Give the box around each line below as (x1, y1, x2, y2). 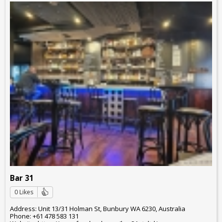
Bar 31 (10, 172, 34, 183)
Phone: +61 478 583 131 (10, 211, 79, 221)
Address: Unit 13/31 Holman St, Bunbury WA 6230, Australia (10, 204, 185, 213)
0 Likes (14, 187, 33, 196)
